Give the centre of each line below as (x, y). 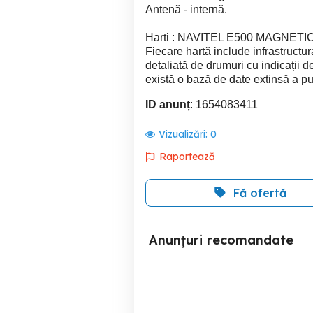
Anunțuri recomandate (221, 240)
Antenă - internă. (186, 9)
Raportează (187, 156)
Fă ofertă (260, 193)
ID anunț (168, 104)
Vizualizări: (184, 134)
